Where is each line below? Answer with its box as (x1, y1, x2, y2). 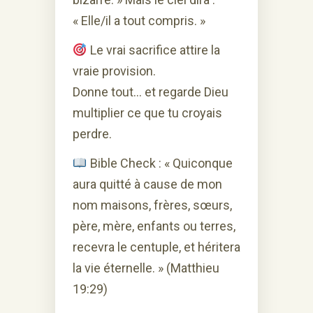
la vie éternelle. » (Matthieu (73, 260, 219, 275)
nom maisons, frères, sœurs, (73, 197, 232, 212)
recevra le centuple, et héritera (73, 239, 240, 254)
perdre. (73, 126, 112, 141)
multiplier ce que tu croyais (73, 105, 222, 120)
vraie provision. (73, 63, 156, 78)
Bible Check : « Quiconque (87, 155, 233, 170)
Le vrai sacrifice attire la (87, 42, 220, 57)
